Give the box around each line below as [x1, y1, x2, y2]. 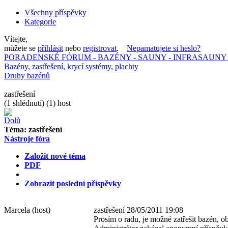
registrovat [83, 44, 117, 52]
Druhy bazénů [4, 71, 50, 80]
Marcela [4, 206, 32, 214]
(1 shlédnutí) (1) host [4, 99, 71, 107]
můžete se [4, 44, 38, 52]
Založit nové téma [24, 152, 85, 160]
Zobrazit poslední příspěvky [24, 179, 121, 188]
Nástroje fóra [4, 134, 50, 143]
